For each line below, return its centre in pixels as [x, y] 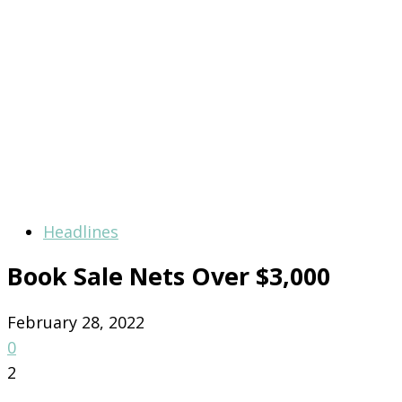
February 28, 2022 [76, 322]
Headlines [81, 232]
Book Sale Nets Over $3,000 [169, 276]
